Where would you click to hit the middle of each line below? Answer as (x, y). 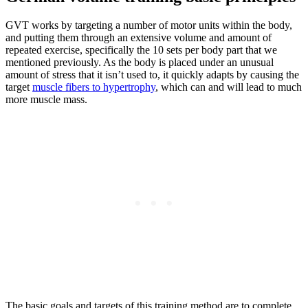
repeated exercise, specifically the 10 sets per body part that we (141, 50)
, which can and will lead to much (229, 87)
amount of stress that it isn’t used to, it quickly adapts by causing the (152, 75)
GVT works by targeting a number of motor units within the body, (149, 25)
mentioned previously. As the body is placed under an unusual (140, 63)
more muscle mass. (46, 100)
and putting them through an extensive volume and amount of (139, 38)
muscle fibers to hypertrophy (94, 87)
